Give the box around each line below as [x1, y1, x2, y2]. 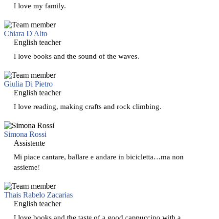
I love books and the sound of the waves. [14, 51, 139, 60]
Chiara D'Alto [4, 29, 47, 38]
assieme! [14, 162, 40, 171]
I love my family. [14, 1, 66, 10]
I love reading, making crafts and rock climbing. [14, 102, 161, 110]
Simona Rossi [4, 130, 46, 138]
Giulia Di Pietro [4, 79, 53, 88]
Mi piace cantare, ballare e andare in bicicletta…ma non [14, 152, 184, 161]
